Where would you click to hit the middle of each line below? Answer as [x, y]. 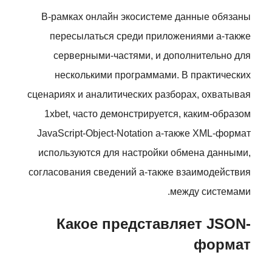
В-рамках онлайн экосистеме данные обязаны [146, 17]
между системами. [210, 192]
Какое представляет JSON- [154, 224]
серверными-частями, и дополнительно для [152, 56]
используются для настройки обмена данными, [144, 153]
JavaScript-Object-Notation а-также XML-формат [144, 133]
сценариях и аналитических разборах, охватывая [139, 94]
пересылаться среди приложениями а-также [150, 36]
